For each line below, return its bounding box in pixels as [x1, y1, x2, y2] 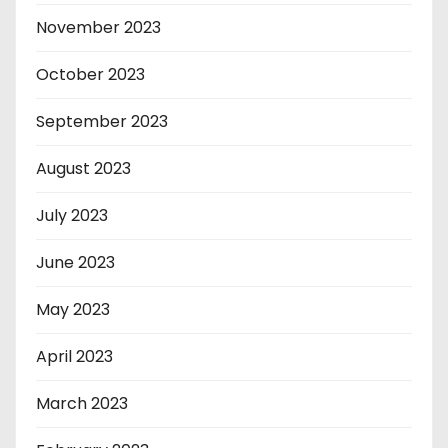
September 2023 [36, 110, 168, 134]
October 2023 [36, 63, 145, 87]
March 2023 [36, 392, 128, 416]
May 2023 [36, 298, 110, 322]
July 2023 [36, 204, 108, 228]
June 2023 [36, 251, 115, 275]
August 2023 [36, 157, 131, 181]
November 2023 [36, 16, 161, 40]
